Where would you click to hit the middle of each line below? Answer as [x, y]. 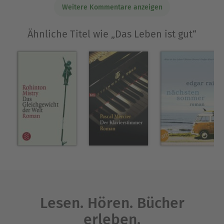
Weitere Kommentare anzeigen [112, 7]
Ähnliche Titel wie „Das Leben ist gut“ [112, 34]
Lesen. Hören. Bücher [112, 203]
